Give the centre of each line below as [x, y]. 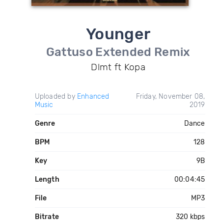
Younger [118, 34]
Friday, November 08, [170, 96]
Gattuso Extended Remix [118, 52]
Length [47, 179]
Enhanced [93, 96]
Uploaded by [56, 96]
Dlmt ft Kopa [118, 67]
